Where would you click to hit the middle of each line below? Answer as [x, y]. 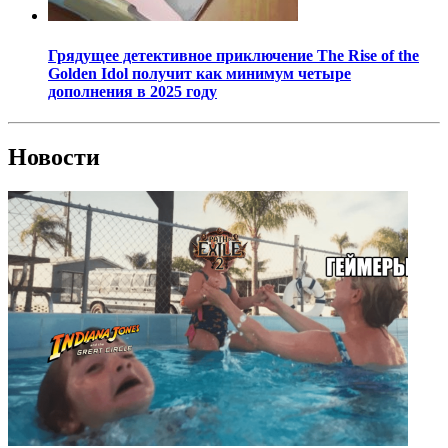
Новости [54, 156]
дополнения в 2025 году [132, 91]
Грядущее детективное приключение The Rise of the [233, 55]
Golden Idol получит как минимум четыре [199, 73]
